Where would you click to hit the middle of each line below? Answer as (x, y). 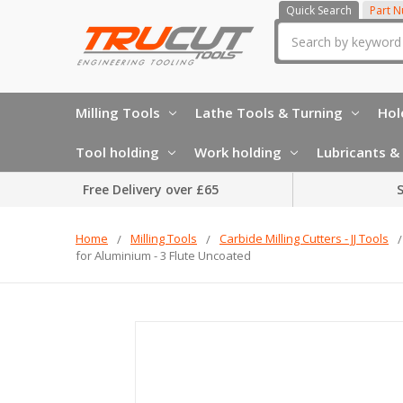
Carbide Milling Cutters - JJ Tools (304, 238)
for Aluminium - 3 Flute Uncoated (163, 255)
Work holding (238, 152)
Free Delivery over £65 (151, 190)
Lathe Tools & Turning (269, 112)
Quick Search (319, 10)
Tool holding (117, 152)
